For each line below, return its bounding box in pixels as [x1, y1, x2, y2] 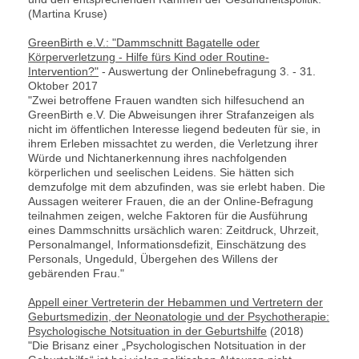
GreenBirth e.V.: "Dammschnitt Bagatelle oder [28, 35, 260, 49]
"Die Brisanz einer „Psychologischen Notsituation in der [28, 338, 306, 352]
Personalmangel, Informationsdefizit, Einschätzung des [28, 237, 306, 251]
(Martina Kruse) [28, 6, 107, 20]
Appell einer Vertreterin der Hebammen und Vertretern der [28, 295, 323, 309]
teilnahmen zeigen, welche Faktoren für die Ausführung [28, 208, 308, 222]
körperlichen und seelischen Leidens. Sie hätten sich [28, 165, 294, 179]
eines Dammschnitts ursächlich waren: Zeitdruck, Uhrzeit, [28, 223, 319, 236]
